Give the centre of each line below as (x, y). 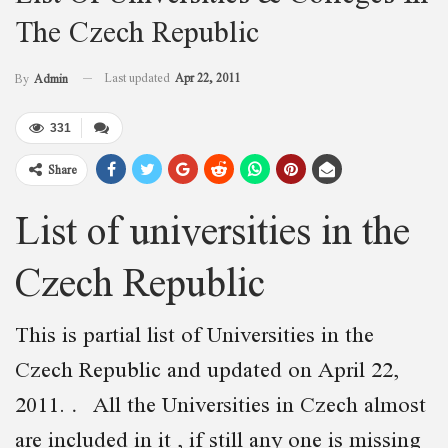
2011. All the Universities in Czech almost (220, 403)
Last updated (138, 77)
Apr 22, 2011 (207, 77)
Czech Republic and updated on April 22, (207, 368)
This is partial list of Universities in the (194, 333)
